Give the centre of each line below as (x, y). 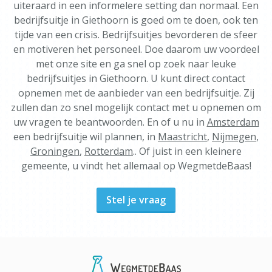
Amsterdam (233, 122)
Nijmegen (234, 137)
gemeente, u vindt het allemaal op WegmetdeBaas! (136, 166)
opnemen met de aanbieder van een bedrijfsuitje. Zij (136, 93)
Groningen (55, 151)
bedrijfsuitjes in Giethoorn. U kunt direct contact (136, 78)
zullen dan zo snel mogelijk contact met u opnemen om (136, 107)
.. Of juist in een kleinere (187, 151)
